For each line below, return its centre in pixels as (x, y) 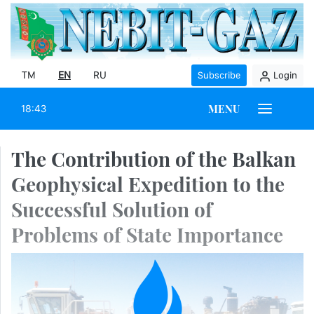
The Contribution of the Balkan (153, 159)
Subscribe (219, 75)
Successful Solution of (112, 210)
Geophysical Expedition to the (148, 184)
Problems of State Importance (147, 235)
